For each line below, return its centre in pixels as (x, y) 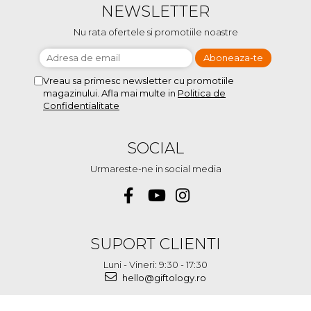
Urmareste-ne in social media (155, 169)
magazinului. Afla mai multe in (110, 93)
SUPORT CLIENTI (155, 244)
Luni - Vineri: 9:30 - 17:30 (155, 264)
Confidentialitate (81, 106)
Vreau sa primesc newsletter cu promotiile (138, 81)
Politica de (202, 93)
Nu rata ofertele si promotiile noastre (155, 32)
